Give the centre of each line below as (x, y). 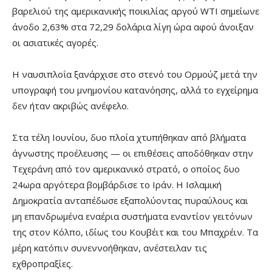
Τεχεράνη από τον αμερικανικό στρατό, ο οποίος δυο (126, 169)
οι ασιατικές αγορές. (55, 43)
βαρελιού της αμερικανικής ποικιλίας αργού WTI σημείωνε (136, 11)
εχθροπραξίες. (42, 264)
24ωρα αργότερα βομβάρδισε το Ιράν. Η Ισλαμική (117, 185)
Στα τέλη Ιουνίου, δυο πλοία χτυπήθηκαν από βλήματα (129, 138)
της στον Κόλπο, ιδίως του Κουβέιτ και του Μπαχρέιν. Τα (135, 232)
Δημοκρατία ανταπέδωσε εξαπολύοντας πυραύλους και (130, 201)
